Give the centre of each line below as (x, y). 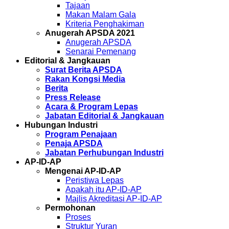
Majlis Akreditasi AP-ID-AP (114, 199)
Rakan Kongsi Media (85, 79)
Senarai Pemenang (101, 51)
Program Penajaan (81, 134)
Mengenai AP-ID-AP (83, 171)
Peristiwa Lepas (95, 180)
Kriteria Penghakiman (105, 24)
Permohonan (70, 208)
